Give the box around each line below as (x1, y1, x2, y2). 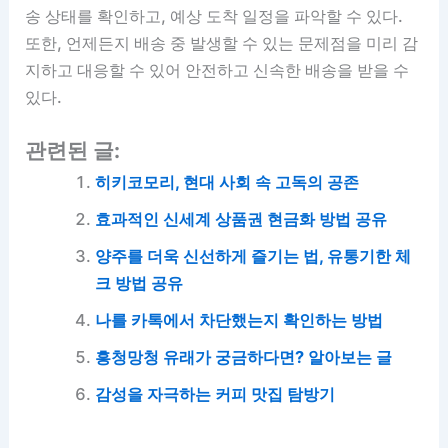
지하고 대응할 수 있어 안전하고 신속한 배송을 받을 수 (25, 59, 410, 80)
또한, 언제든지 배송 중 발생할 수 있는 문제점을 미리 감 (25, 32, 419, 53)
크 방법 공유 (94, 272, 183, 293)
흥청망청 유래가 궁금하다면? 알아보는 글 (94, 346, 392, 367)
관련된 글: (25, 137, 121, 163)
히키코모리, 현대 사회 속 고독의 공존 (94, 171, 359, 192)
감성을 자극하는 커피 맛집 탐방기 (94, 383, 335, 404)
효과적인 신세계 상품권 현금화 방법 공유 (94, 208, 387, 229)
